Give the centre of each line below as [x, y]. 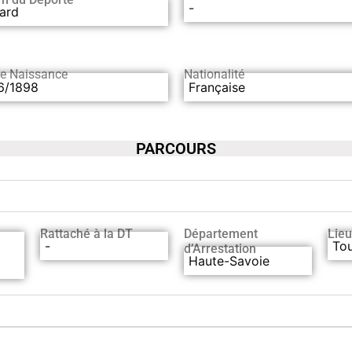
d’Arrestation [220, 248]
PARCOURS [176, 148]
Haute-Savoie [229, 260]
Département [220, 233]
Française [217, 87]
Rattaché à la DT [86, 233]
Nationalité [214, 74]
